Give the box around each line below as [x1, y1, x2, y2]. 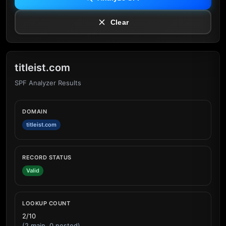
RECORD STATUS [22, 154, 72, 161]
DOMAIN [22, 108, 47, 115]
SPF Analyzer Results [15, 79, 81, 87]
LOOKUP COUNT [22, 200, 70, 207]
